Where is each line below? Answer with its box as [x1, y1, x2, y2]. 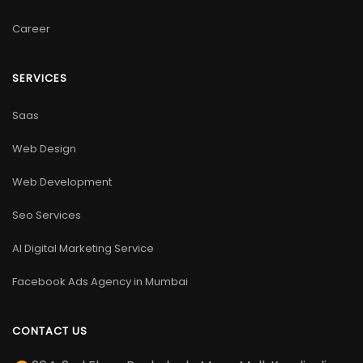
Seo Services [12, 207, 81, 224]
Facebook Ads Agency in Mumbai [12, 274, 188, 290]
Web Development [12, 174, 112, 190]
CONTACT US [12, 323, 88, 340]
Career [12, 21, 50, 37]
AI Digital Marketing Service [12, 241, 154, 257]
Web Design [12, 141, 76, 157]
